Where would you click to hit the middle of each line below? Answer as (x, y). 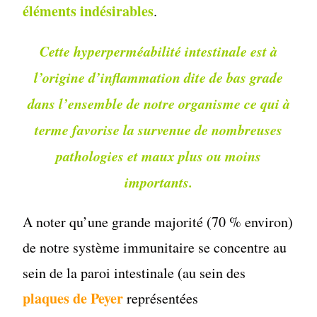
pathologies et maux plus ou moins (158, 155)
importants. (158, 181)
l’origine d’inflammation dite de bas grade (158, 77)
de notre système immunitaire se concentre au (155, 247)
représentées (161, 298)
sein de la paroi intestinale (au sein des (134, 272)
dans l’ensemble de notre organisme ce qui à (158, 103)
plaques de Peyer (73, 298)
